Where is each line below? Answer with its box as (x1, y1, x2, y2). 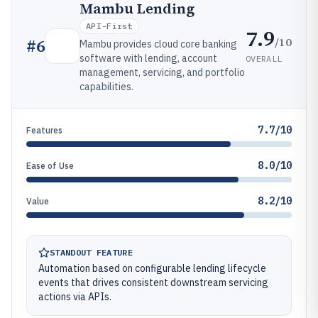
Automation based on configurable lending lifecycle (38, 262, 266, 275)
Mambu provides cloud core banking (79, 38, 237, 50)
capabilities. (79, 80, 133, 93)
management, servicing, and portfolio (79, 66, 245, 79)
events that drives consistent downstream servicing (38, 276, 268, 289)
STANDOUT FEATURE (50, 247, 133, 258)
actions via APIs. (38, 290, 111, 303)
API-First (86, 21, 133, 31)
